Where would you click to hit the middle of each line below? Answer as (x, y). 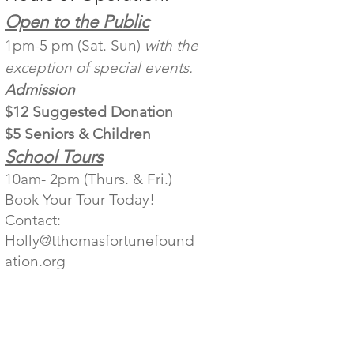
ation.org (35, 261)
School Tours (54, 157)
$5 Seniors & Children (78, 134)
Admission (42, 90)
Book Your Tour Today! (80, 200)
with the (171, 45)
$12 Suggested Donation (89, 112)
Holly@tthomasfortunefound (100, 241)
